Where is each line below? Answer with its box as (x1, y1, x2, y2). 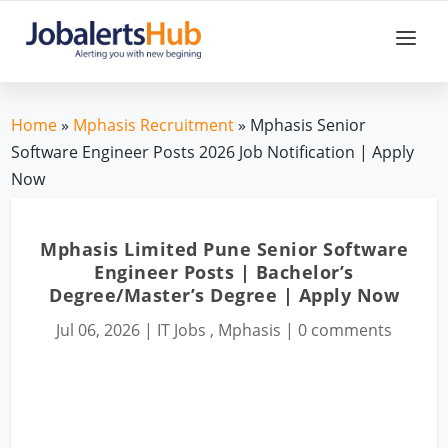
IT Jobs (157, 318, 206, 341)
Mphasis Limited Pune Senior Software (40, 236, 408, 261)
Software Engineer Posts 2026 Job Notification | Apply (11, 140, 415, 163)
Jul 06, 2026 (56, 318, 140, 341)
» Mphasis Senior (234, 113, 367, 136)
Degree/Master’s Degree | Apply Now (49, 282, 399, 307)
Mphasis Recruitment (73, 113, 235, 136)
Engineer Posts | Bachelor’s (94, 259, 354, 284)
